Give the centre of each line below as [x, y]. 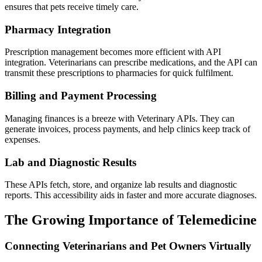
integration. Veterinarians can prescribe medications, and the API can [131, 63]
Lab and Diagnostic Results [70, 162]
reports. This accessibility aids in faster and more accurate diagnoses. [131, 195]
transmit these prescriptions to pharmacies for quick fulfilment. [119, 73]
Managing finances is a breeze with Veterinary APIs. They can [120, 118]
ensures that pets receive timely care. [72, 7]
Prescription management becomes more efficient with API [113, 52]
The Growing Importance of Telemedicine [131, 220]
